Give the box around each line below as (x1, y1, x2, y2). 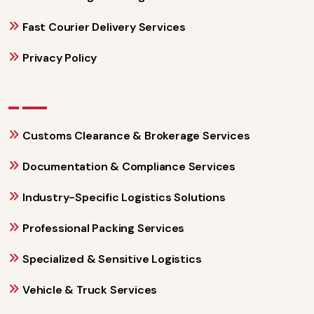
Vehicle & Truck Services (22, 282, 158, 297)
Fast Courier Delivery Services (22, 19, 186, 34)
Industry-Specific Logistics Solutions (22, 189, 226, 205)
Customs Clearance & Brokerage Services (22, 128, 250, 143)
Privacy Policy (22, 50, 97, 65)
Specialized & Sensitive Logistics (22, 251, 202, 266)
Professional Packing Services (22, 220, 185, 235)
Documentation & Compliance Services (22, 158, 235, 174)
